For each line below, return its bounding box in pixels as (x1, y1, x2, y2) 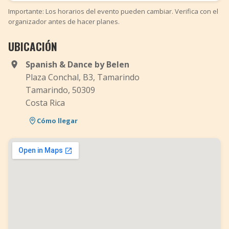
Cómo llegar (37, 116, 78, 125)
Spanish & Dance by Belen (26, 59, 129, 70)
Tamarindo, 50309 (26, 84, 95, 96)
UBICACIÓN (8, 38, 57, 54)
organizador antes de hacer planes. (8, 17, 120, 26)
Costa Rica (26, 97, 65, 108)
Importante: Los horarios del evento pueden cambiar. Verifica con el (8, 7, 218, 16)
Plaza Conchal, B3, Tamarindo (26, 72, 140, 83)
